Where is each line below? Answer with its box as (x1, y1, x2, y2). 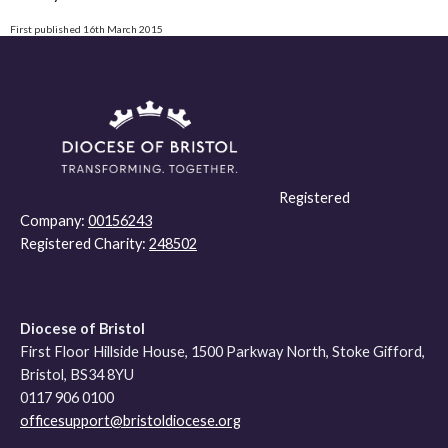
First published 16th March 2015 (9, 22, 163, 35)
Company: (20, 212, 88, 230)
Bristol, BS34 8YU (20, 366, 134, 384)
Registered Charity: (20, 235, 149, 253)
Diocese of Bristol (20, 320, 145, 338)
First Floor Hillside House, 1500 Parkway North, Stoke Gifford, (20, 343, 425, 361)
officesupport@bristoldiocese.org (20, 412, 241, 430)
